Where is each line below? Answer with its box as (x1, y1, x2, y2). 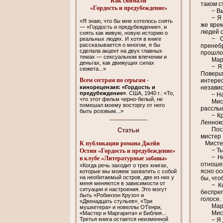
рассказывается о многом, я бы (80, 41, 161, 48)
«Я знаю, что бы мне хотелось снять (80, 17, 173, 24)
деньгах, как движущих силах (80, 59, 155, 66)
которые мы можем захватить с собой (80, 168, 177, 174)
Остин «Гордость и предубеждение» (80, 147, 176, 154)
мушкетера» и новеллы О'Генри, (80, 204, 162, 210)
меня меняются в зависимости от (80, 180, 166, 186)
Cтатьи (117, 126, 139, 134)
